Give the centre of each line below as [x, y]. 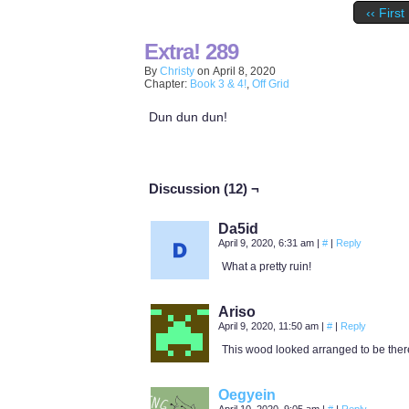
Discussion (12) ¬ [204, 189]
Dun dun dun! [188, 117]
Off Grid [271, 84]
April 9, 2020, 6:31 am [267, 243]
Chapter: [167, 84]
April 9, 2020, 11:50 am [270, 326]
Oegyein [247, 395]
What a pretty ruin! [267, 267]
